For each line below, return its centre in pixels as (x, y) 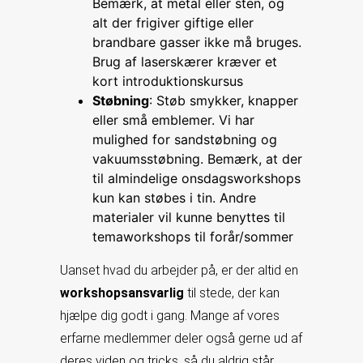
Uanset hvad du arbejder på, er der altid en (179, 270)
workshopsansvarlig (122, 293)
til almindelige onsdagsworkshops (196, 178)
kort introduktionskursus (168, 81)
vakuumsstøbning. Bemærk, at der (197, 159)
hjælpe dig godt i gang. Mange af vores (170, 316)
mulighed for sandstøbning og (185, 139)
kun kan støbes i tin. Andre (174, 198)
